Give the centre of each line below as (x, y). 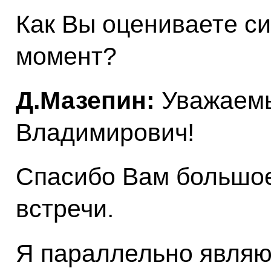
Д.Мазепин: (85, 100)
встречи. (64, 209)
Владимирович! (105, 132)
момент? (66, 56)
